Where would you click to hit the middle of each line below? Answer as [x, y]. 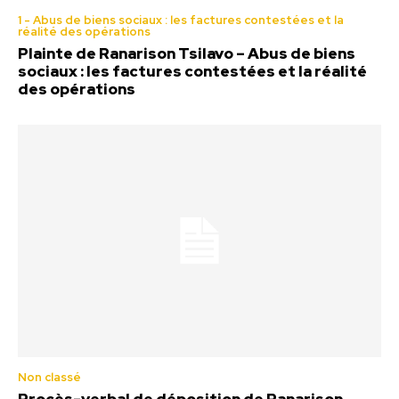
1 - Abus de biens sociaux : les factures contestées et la [181, 20]
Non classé [49, 378]
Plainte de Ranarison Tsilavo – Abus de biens [187, 54]
